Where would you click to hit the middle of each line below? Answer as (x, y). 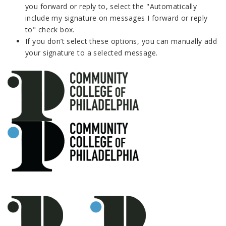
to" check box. (50, 29)
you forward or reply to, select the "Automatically (111, 6)
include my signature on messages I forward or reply (117, 18)
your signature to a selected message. (92, 52)
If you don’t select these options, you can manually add (121, 41)
